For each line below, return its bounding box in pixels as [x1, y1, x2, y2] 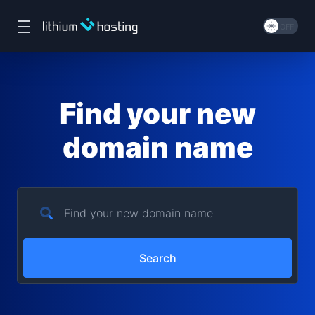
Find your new [59, 96, 256, 131]
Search [139, 251, 176, 265]
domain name [62, 130, 253, 165]
